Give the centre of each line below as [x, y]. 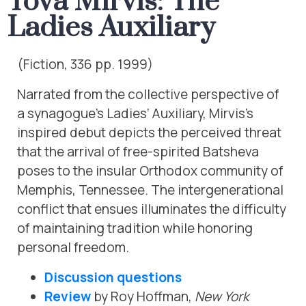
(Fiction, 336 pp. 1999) [85, 64]
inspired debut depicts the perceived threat [149, 133]
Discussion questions [113, 277]
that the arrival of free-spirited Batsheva [138, 152]
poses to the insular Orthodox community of [150, 171]
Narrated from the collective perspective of [148, 94]
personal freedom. [73, 247]
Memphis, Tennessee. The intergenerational [150, 190]
